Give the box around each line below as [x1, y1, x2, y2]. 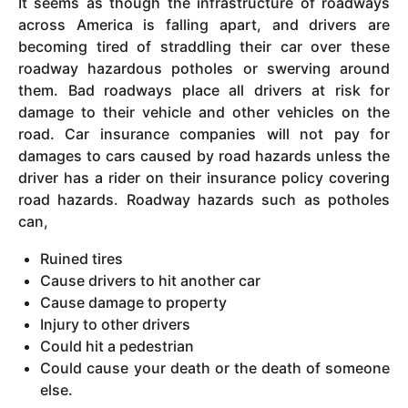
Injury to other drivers [40, 314, 191, 333]
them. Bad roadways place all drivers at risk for [18, 81, 390, 100]
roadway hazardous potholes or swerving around [18, 59, 390, 78]
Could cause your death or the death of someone [40, 358, 390, 377]
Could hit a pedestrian [40, 336, 195, 355]
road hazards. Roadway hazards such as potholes [18, 190, 390, 209]
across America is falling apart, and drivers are [18, 15, 390, 35]
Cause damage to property [40, 292, 228, 311]
